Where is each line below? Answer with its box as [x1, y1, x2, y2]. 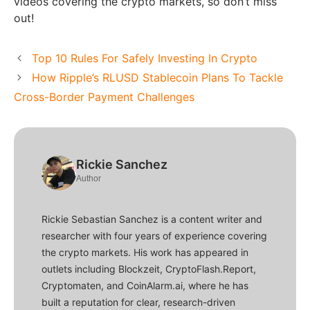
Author [76, 174, 101, 184]
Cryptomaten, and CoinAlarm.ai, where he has [42, 280, 248, 292]
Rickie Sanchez [76, 157, 167, 172]
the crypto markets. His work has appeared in [42, 246, 248, 259]
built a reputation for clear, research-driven [42, 296, 235, 309]
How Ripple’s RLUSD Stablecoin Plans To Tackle [31, 71, 283, 85]
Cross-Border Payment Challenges [14, 90, 194, 104]
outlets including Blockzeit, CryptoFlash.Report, [42, 263, 256, 275]
